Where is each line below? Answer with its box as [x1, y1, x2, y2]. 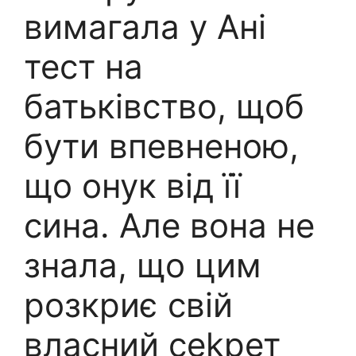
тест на [24, 46, 143, 87]
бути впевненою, [24, 126, 299, 167]
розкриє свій [24, 284, 233, 326]
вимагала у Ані [24, 6, 266, 48]
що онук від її [24, 165, 241, 207]
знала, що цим [24, 245, 261, 286]
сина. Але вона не [24, 205, 315, 246]
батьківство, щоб [24, 86, 304, 127]
